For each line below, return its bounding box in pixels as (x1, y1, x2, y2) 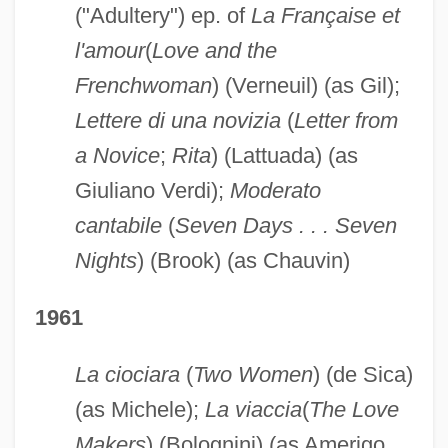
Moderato (229, 177, 321, 203)
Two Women (192, 361, 313, 387)
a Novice (74, 142, 160, 168)
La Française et (250, 2, 400, 28)
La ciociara (74, 361, 180, 387)
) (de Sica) (312, 361, 413, 387)
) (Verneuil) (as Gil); (211, 72, 400, 98)
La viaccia (204, 396, 302, 422)
